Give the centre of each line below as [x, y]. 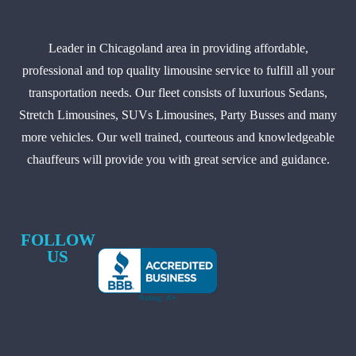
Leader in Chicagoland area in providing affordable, [178, 48]
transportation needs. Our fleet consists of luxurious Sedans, [178, 92]
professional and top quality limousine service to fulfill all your [178, 70]
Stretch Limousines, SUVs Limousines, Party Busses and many [178, 114]
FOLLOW [58, 240]
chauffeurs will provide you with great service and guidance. [178, 159]
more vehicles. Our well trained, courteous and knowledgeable [178, 137]
